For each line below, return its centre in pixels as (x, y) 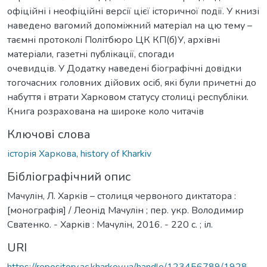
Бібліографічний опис (69, 176)
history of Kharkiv (116, 153)
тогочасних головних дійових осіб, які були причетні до (132, 83)
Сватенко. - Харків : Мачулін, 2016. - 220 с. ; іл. (110, 224)
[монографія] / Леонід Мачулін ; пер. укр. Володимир (125, 210)
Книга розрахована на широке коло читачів (105, 111)
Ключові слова (49, 134)
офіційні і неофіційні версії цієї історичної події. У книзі (133, 11)
